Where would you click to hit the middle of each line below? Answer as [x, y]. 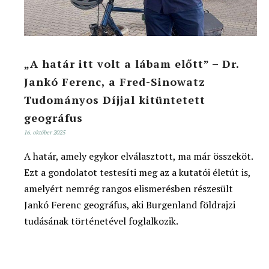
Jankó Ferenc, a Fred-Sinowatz [115, 81]
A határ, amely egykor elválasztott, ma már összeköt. [138, 156]
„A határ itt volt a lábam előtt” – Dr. [131, 63]
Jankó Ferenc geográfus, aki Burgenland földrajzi [130, 204]
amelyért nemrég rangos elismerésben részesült [128, 188]
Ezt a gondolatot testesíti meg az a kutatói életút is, [137, 172]
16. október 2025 [45, 132]
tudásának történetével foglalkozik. [101, 221]
